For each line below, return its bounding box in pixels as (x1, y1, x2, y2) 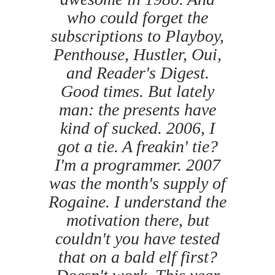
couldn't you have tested (55, 229, 220, 249)
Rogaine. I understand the (48, 192, 227, 212)
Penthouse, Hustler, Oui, (53, 45, 222, 64)
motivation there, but (66, 211, 209, 230)
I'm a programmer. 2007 (55, 155, 220, 175)
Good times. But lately (61, 82, 214, 101)
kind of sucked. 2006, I (60, 118, 215, 138)
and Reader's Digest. (66, 63, 209, 83)
